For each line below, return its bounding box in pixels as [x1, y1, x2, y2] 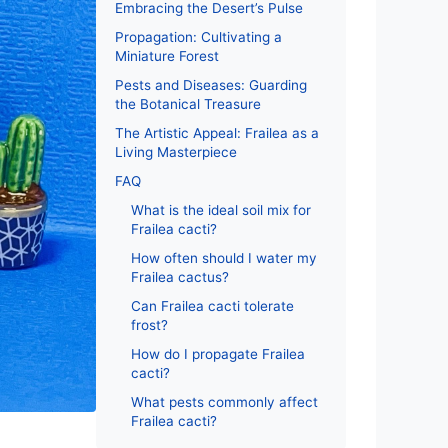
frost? [131, 317, 168, 333]
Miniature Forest [115, 48, 219, 64]
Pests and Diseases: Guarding [115, 77, 307, 93]
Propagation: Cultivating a [115, 29, 282, 45]
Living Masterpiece [115, 144, 237, 160]
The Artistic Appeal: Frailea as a [115, 125, 319, 141]
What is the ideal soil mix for [131, 202, 311, 218]
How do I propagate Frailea [131, 346, 305, 362]
